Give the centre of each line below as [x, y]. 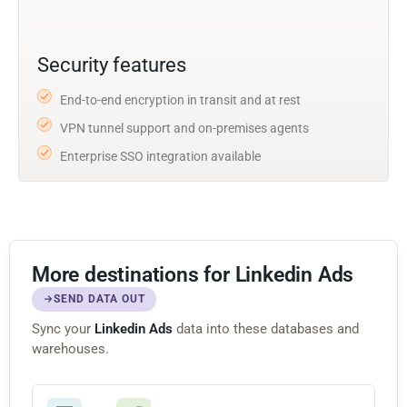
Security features [112, 65]
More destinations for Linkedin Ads [193, 274]
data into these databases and [266, 328]
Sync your [63, 328]
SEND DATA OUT [99, 298]
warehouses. [70, 348]
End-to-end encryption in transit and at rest [180, 99]
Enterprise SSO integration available [160, 156]
